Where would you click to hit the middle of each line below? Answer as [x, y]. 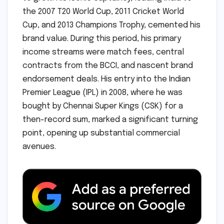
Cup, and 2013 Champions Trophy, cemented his [111, 25]
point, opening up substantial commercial [101, 133]
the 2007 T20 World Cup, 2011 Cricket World [103, 11]
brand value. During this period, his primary [102, 38]
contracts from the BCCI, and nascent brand [108, 65]
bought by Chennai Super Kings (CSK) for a [103, 106]
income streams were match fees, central [103, 52]
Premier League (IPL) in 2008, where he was [102, 92]
